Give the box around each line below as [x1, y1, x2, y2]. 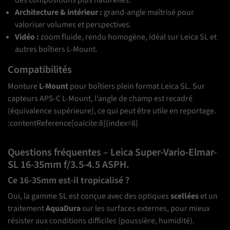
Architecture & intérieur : [15, 7, 103, 18]
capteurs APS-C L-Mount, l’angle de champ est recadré [8, 93, 193, 105]
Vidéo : [15, 31, 40, 43]
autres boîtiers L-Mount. [15, 44, 98, 55]
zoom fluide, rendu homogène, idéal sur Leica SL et [39, 31, 217, 43]
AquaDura [46, 203, 81, 215]
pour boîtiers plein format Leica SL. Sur [68, 81, 205, 92]
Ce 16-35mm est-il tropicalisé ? [8, 174, 129, 187]
